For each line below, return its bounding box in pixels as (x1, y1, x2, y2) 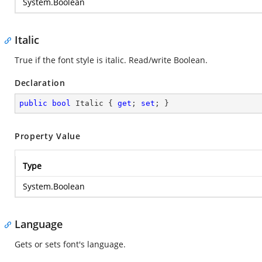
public (19, 99, 47, 108)
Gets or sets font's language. (15, 239, 126, 250)
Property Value (15, 130, 81, 142)
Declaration (15, 77, 65, 88)
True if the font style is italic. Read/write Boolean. (15, 54, 208, 65)
